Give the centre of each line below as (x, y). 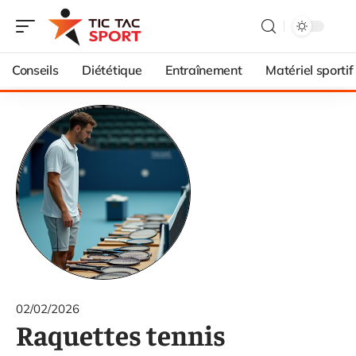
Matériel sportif (310, 70)
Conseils (35, 70)
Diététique (112, 70)
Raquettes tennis (121, 334)
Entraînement (204, 70)
